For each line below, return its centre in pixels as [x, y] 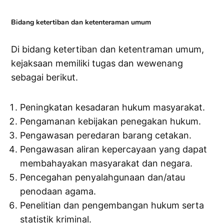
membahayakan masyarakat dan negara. [106, 163]
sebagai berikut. [45, 77]
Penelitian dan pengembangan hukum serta [112, 205]
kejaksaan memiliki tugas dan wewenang [97, 63]
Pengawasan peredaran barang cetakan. [106, 135]
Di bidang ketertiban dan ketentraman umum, [108, 49]
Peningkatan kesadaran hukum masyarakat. [113, 107]
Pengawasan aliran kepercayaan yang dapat [114, 149]
